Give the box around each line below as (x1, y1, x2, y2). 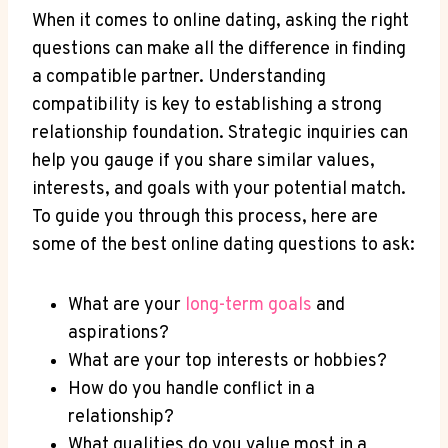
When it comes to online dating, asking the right (32, 9, 409, 33)
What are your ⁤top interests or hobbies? (68, 349, 387, 373)
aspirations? (68, 321, 169, 345)
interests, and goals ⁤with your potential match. (32, 177, 406, 201)
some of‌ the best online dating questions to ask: (32, 233, 415, 257)
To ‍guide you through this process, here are (32, 205, 378, 229)
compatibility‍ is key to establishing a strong (32, 93, 382, 117)
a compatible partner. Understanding (32, 65, 326, 89)
